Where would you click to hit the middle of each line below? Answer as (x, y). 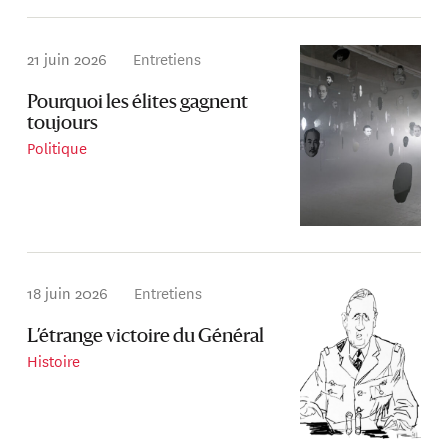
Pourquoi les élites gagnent (138, 103)
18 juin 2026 (68, 293)
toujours (63, 124)
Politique (57, 147)
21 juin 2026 (67, 58)
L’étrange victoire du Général (146, 338)
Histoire (54, 361)
